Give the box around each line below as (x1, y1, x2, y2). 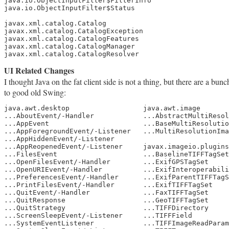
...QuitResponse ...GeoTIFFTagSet (4, 196, 209, 204)
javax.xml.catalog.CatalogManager (4, 42, 135, 51)
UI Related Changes (4, 64, 74, 77)
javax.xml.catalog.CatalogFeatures (4, 35, 139, 43)
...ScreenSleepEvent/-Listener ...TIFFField (4, 212, 192, 220)
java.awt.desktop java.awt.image (4, 104, 200, 112)
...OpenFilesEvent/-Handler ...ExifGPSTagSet (4, 158, 209, 166)
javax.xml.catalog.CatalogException (4, 27, 143, 35)
